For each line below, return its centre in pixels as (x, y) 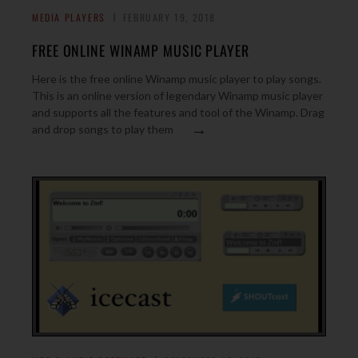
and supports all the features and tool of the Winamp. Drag (178, 112)
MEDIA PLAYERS (69, 17)
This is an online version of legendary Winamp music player (177, 95)
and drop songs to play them (103, 129)
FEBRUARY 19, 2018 (169, 17)
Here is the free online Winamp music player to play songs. (177, 79)
